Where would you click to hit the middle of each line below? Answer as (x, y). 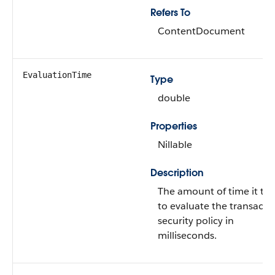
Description (177, 173)
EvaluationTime (57, 75)
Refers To (170, 13)
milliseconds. (187, 235)
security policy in (196, 221)
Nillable (175, 145)
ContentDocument (201, 31)
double (174, 98)
